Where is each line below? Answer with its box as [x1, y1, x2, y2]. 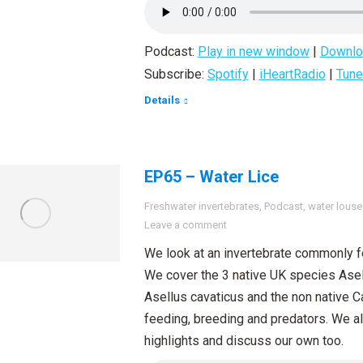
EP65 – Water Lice [143, 167, 279, 186]
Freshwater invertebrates [143, 200, 259, 212]
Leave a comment [143, 219, 227, 231]
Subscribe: [143, 66, 207, 82]
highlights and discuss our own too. [143, 333, 344, 348]
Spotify [207, 66, 249, 82]
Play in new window [197, 44, 310, 59]
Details [143, 94, 180, 106]
